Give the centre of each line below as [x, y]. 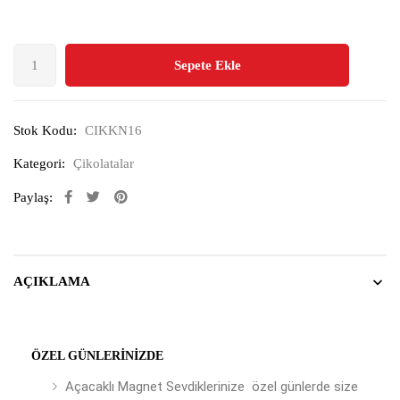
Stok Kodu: [45, 130]
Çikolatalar [104, 163]
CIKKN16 [113, 130]
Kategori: [39, 163]
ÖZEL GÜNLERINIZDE [97, 356]
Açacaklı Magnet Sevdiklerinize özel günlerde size [212, 387]
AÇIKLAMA [52, 281]
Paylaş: [33, 197]
